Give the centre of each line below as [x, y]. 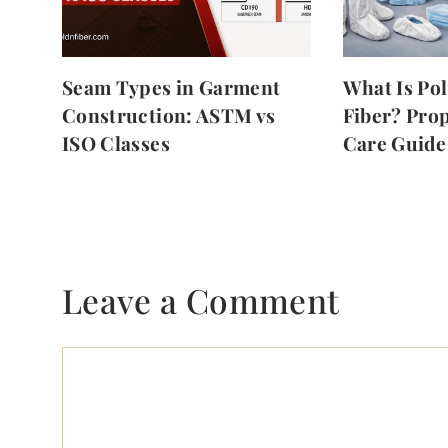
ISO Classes [116, 142]
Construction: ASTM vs [169, 114]
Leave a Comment [201, 299]
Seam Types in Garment [171, 86]
